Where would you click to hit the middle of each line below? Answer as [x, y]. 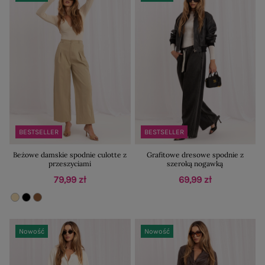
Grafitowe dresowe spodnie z [195, 154]
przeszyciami [70, 163]
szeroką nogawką [195, 163]
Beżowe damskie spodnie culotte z [70, 154]
